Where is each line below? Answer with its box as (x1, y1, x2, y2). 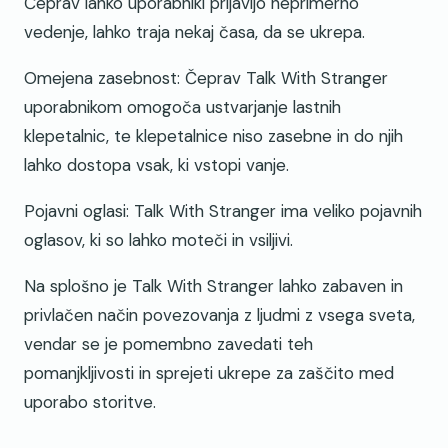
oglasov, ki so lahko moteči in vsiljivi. (24, 229, 293, 252)
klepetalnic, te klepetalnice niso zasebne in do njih (24, 125, 403, 148)
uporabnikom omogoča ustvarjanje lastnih (24, 96, 341, 119)
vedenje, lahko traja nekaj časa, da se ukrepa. (24, 21, 365, 44)
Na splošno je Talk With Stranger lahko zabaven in (24, 275, 403, 298)
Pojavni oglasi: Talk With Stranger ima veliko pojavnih (24, 200, 422, 223)
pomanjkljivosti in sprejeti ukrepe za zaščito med (24, 362, 394, 385)
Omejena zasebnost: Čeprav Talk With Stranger (24, 67, 388, 90)
